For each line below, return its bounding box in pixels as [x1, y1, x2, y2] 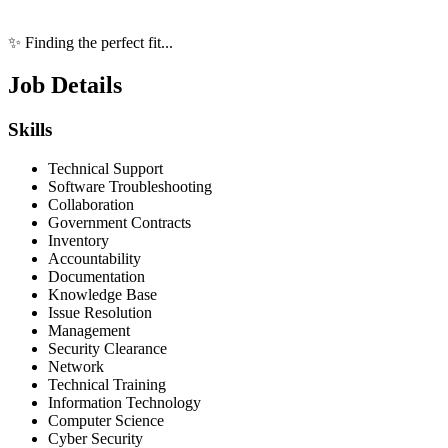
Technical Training [48, 375, 166, 393]
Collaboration [48, 195, 134, 213]
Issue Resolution [48, 303, 152, 321]
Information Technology [48, 393, 201, 411]
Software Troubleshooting [48, 177, 212, 195]
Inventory [48, 231, 109, 249]
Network [48, 357, 104, 375]
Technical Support [48, 159, 163, 177]
